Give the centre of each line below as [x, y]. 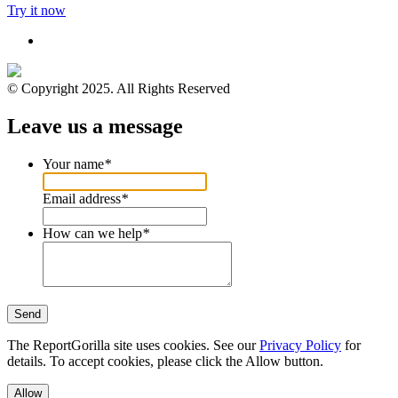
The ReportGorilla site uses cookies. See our [133, 345]
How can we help [92, 233]
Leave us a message [95, 126]
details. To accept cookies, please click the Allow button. [165, 361]
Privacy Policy [300, 345]
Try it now [36, 11]
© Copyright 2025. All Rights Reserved [119, 89]
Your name [73, 163]
